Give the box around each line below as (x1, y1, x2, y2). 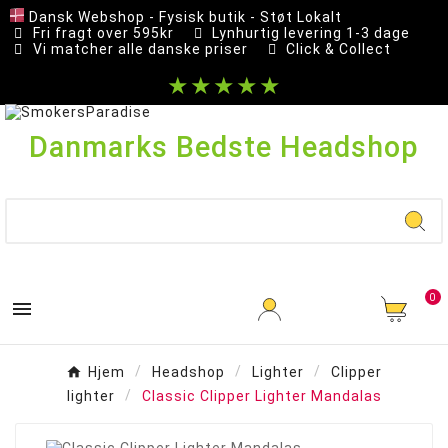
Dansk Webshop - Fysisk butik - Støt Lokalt (29, 8, 342, 25)
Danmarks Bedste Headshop (29, 130, 419, 164)
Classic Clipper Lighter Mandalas (141, 388, 382, 404)
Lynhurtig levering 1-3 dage (212, 25, 410, 41)
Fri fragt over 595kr (32, 25, 174, 41)
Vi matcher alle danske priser (32, 41, 248, 57)
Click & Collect (286, 41, 391, 57)
